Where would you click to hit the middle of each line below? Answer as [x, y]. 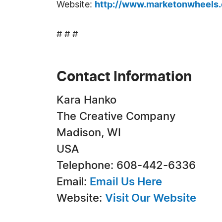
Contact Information [124, 77]
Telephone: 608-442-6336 [126, 166]
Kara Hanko [86, 100]
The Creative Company [116, 116]
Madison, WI [89, 133]
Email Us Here [126, 182]
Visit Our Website [151, 198]
